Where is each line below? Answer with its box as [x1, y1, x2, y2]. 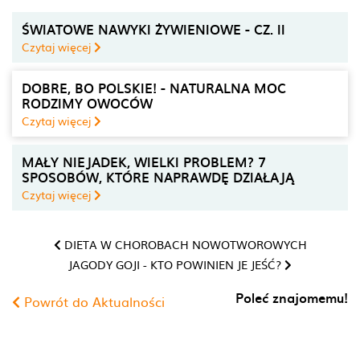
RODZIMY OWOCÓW [22, 93, 153, 113]
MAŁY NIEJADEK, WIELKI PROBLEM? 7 [22, 152, 266, 172]
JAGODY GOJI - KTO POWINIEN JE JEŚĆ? [68, 256, 284, 273]
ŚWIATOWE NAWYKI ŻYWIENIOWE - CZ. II [22, 19, 285, 39]
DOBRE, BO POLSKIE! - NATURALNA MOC [22, 78, 286, 98]
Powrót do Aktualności [20, 291, 165, 311]
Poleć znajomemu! [235, 288, 348, 308]
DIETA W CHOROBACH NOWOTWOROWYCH [60, 236, 307, 253]
